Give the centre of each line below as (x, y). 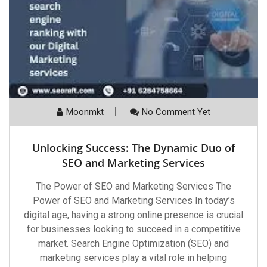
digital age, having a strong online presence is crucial (133, 215)
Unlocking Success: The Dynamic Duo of (133, 148)
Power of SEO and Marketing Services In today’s (133, 200)
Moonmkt (85, 112)
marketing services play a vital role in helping (133, 257)
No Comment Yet (176, 112)
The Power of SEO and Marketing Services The (133, 186)
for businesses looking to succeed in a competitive (133, 229)
